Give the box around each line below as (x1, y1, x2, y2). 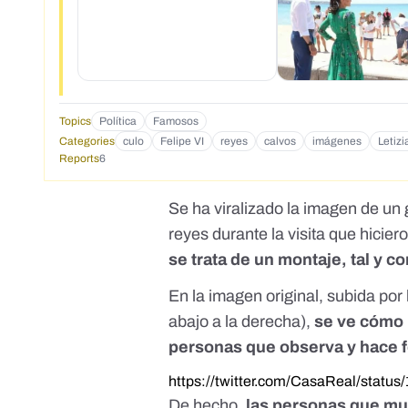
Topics (59, 115, 91, 128)
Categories (59, 135, 115, 148)
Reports (59, 152, 99, 166)
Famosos (153, 115, 199, 128)
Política (99, 115, 137, 128)
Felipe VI (160, 135, 204, 148)
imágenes (312, 135, 362, 148)
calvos (264, 135, 296, 148)
